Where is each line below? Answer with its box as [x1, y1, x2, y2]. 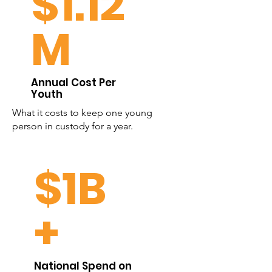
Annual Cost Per [31, 75, 116, 90]
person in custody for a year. [12, 120, 133, 132]
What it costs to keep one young [12, 107, 152, 118]
